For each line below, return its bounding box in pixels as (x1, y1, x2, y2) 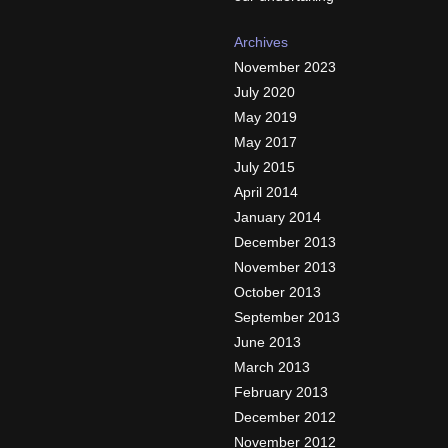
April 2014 (234, 184, 298, 200)
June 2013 (234, 334, 301, 350)
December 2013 (234, 234, 336, 250)
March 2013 (234, 359, 310, 375)
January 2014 (234, 209, 321, 225)
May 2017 (234, 134, 297, 150)
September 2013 (234, 309, 340, 325)
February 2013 (234, 384, 328, 400)
